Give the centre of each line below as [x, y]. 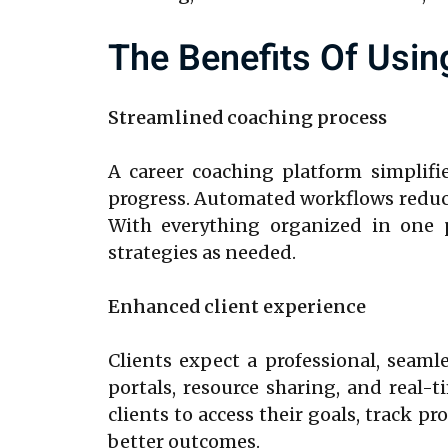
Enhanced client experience [236, 307]
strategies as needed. [201, 253]
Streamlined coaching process [247, 118]
